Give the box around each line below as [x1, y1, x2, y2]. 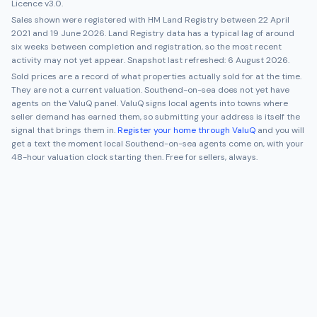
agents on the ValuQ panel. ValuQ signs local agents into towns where [11, 98, 288, 109]
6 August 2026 [228, 54, 288, 66]
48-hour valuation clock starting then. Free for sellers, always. [11, 151, 258, 163]
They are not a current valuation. [11, 84, 144, 96]
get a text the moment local [11, 138, 125, 149]
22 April [258, 14, 289, 25]
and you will [258, 125, 304, 136]
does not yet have [216, 84, 289, 96]
